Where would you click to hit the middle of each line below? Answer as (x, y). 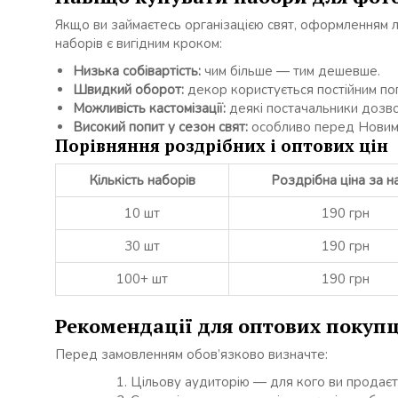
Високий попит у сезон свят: (160, 127)
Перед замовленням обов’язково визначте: (191, 354)
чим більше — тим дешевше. (291, 71)
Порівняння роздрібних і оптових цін (222, 145)
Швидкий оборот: (128, 89)
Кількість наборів (142, 180)
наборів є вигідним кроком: (139, 43)
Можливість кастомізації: (149, 108)
